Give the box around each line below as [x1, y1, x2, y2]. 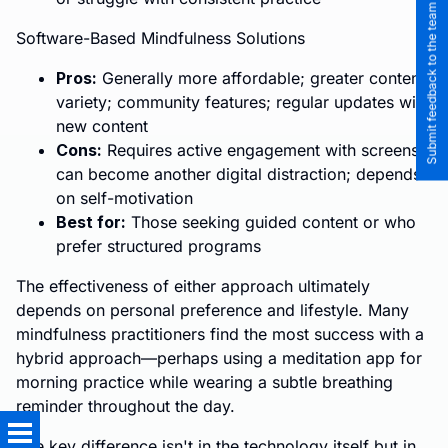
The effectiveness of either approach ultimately [16, 276, 370, 296]
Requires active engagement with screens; [102, 140, 424, 160]
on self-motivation [56, 188, 193, 208]
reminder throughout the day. [16, 396, 235, 416]
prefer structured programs [56, 236, 261, 256]
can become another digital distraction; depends [56, 164, 421, 184]
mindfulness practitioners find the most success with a [16, 324, 424, 344]
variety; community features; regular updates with [56, 92, 430, 112]
